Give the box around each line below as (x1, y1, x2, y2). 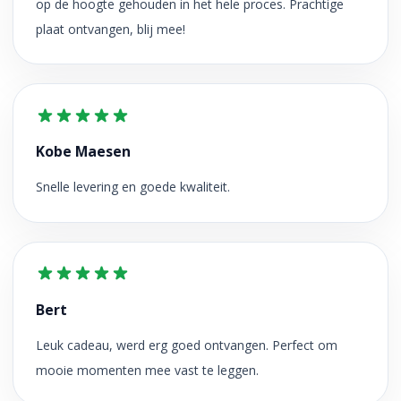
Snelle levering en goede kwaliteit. (35, 178, 230, 195)
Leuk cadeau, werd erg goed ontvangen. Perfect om (35, 336, 337, 354)
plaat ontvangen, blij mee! (35, 20, 185, 38)
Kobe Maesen (35, 141, 131, 161)
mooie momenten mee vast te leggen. (35, 361, 259, 379)
